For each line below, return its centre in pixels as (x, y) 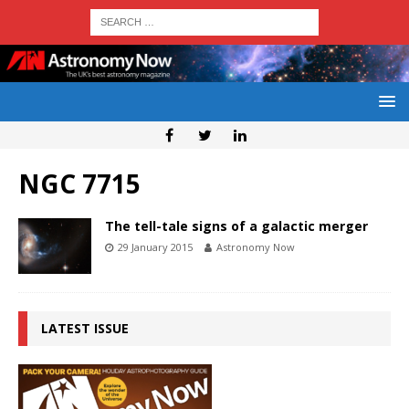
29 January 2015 (155, 247)
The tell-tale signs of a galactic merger (236, 226)
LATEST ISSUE (85, 328)
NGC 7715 (79, 184)
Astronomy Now (256, 247)
